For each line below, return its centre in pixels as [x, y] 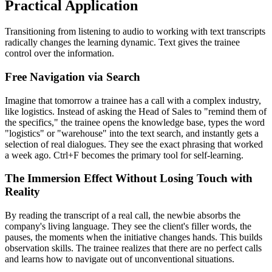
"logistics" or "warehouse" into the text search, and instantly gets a [132, 133]
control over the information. [59, 53]
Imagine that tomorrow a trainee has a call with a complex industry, [133, 100]
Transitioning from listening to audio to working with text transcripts [135, 32]
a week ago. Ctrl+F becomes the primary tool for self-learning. [124, 155]
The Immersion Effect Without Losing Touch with [129, 178]
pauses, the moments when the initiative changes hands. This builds [134, 237]
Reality [22, 192]
